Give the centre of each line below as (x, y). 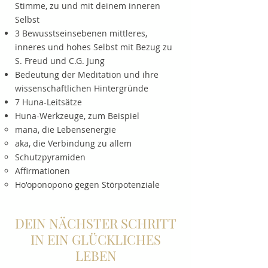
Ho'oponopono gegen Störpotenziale (87, 185)
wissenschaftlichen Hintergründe (82, 88)
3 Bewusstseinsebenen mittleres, (81, 33)
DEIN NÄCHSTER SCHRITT (96, 223)
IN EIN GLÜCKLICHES (96, 239)
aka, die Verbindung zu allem (73, 143)
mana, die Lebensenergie (66, 130)
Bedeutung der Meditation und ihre (87, 74)
